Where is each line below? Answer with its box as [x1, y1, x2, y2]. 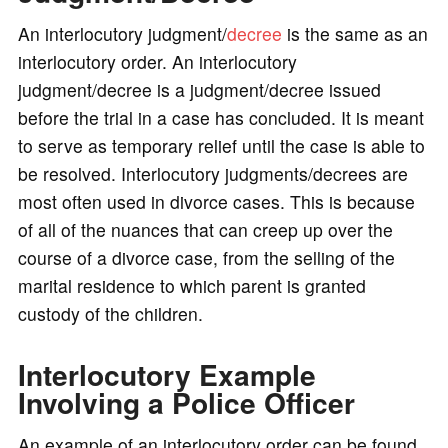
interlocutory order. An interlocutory [17, 48, 297, 74]
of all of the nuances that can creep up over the [17, 216, 393, 242]
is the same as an [281, 20, 428, 46]
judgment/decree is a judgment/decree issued [17, 76, 381, 102]
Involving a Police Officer [17, 382, 355, 424]
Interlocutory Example [17, 354, 316, 396]
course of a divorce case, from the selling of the [17, 244, 395, 270]
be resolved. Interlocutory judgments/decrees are [17, 160, 408, 186]
